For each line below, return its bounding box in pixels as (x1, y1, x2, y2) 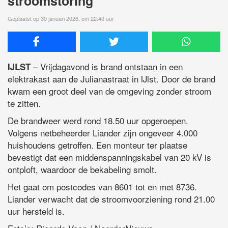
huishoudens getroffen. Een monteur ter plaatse (8, 138, 187, 151)
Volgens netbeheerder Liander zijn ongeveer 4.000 (8, 126, 197, 139)
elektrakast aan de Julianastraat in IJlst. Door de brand (8, 72, 215, 85)
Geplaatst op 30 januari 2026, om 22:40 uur (8, 14, 114, 22)
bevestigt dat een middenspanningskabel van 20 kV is (8, 150, 211, 163)
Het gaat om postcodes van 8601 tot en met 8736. (8, 180, 197, 193)
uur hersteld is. (8, 204, 65, 217)
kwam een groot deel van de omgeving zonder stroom (8, 84, 211, 97)
